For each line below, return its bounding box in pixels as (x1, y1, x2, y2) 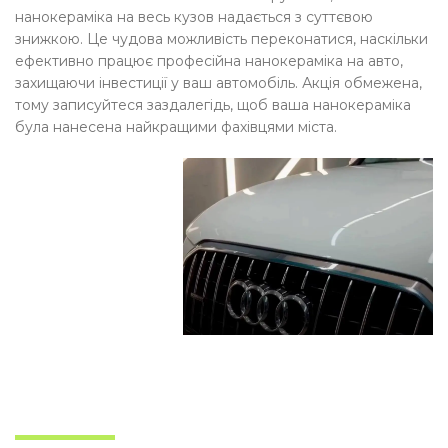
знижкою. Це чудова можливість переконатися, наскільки (15, 30, 428, 49)
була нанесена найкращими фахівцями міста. (15, 118, 337, 137)
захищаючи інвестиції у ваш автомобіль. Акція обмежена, (15, 74, 422, 93)
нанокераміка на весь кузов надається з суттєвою (15, 8, 373, 27)
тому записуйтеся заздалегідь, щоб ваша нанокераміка (15, 96, 411, 115)
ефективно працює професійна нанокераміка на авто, (15, 52, 403, 71)
